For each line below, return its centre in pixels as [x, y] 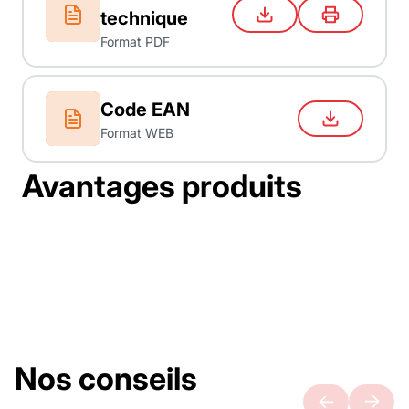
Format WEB [137, 132]
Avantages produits [162, 186]
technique [144, 18]
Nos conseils [106, 378]
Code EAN [145, 109]
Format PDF [135, 42]
